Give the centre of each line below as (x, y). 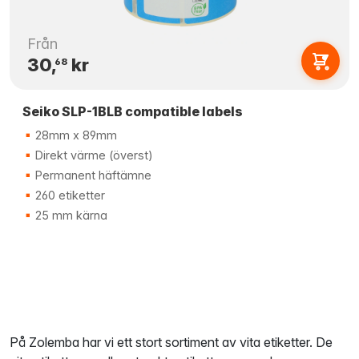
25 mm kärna (70, 215)
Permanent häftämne (92, 175)
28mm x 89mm (75, 135)
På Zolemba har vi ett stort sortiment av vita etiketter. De (171, 342)
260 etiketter (69, 195)
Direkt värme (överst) (93, 155)
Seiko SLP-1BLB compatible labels (133, 111)
